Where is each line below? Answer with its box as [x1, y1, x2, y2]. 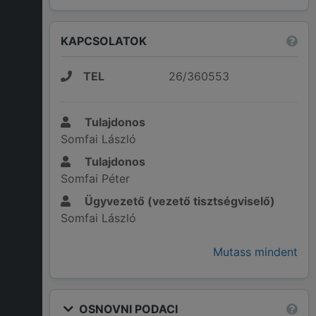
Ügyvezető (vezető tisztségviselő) [82, 194, 275, 209]
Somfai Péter [61, 171, 130, 186]
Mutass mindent [213, 245, 298, 260]
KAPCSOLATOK [61, 33, 147, 48]
